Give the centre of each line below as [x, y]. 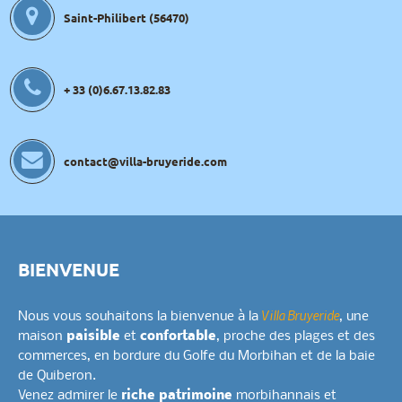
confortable [178, 337]
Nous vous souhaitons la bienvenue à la [140, 317]
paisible [93, 337]
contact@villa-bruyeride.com [146, 162]
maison [42, 337]
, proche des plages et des [296, 337]
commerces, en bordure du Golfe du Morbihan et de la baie [197, 357]
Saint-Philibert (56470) [127, 18]
